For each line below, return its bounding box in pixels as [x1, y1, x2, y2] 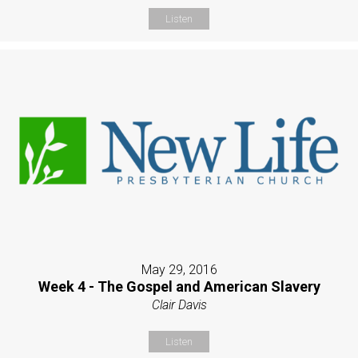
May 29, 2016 [141, 261, 217, 277]
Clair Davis [151, 296, 207, 312]
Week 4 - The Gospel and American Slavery [38, 277, 320, 295]
